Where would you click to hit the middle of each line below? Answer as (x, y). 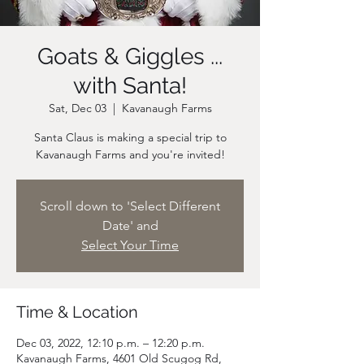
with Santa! (130, 86)
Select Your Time (130, 245)
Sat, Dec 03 (77, 108)
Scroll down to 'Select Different (130, 206)
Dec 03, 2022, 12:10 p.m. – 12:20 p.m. (110, 343)
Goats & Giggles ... (130, 56)
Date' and (130, 225)
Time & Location (77, 312)
